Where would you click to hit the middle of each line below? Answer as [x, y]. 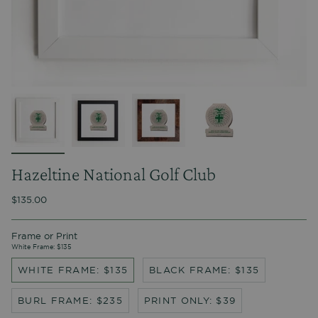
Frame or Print [44, 236]
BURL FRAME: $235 [70, 301]
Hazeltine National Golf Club [114, 174]
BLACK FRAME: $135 [204, 270]
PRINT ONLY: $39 [190, 301]
